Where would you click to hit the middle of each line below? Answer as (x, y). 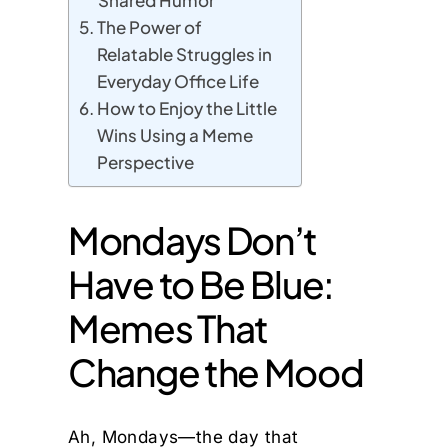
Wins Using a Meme (175, 135)
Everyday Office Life (178, 81)
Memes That (168, 328)
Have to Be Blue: (201, 284)
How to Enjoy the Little (187, 108)
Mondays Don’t (193, 240)
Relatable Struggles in (185, 54)
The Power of (150, 27)
